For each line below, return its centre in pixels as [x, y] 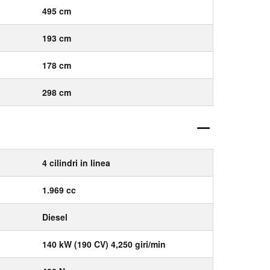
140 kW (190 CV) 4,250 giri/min [104, 244]
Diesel [55, 217]
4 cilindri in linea [76, 163]
